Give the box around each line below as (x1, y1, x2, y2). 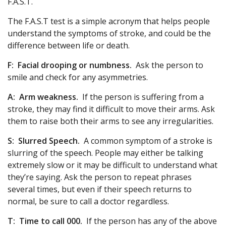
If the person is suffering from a (82, 91, 204, 103)
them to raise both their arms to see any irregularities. (8, 116, 213, 127)
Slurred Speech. (18, 135, 80, 147)
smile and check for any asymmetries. (8, 72, 148, 83)
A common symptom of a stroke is (84, 135, 212, 147)
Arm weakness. (19, 91, 78, 103)
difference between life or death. (8, 40, 130, 51)
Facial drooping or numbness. (18, 60, 132, 71)
